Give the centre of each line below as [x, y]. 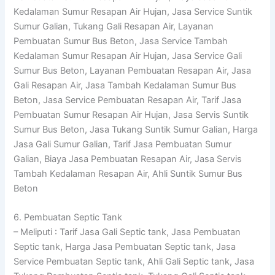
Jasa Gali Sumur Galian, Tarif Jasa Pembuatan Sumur [123, 144]
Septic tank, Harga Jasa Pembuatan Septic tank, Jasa [125, 246]
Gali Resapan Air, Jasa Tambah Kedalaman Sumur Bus [125, 85]
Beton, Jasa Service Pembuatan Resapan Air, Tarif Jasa [128, 100]
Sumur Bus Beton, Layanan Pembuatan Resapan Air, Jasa [133, 70]
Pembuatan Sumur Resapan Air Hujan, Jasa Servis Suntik [131, 114]
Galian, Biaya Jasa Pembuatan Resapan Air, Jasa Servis [128, 159]
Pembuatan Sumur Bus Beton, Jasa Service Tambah [121, 41]
